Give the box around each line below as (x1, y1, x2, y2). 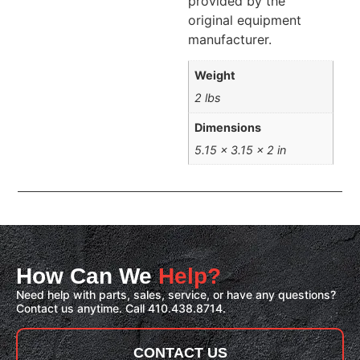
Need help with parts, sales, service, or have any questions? (16, 287, 336, 301)
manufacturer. (188, 31, 272, 47)
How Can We (16, 263, 158, 288)
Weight (194, 68, 236, 83)
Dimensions (194, 120, 262, 134)
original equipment (188, 11, 301, 28)
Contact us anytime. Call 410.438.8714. (16, 301, 226, 315)
